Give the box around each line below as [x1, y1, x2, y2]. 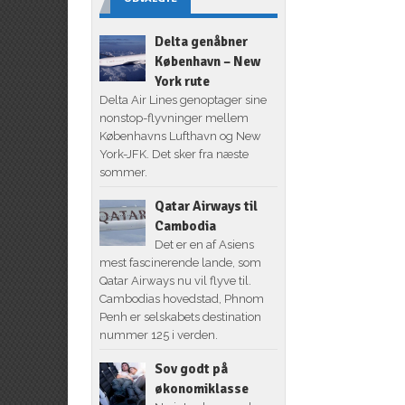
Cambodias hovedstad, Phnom [99, 291, 264, 306]
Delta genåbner [154, 33, 248, 50]
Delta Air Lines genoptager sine [99, 92, 267, 107]
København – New [154, 52, 260, 70]
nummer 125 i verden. [99, 327, 218, 342]
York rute [154, 72, 210, 89]
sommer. [99, 165, 147, 179]
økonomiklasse [154, 380, 249, 397]
